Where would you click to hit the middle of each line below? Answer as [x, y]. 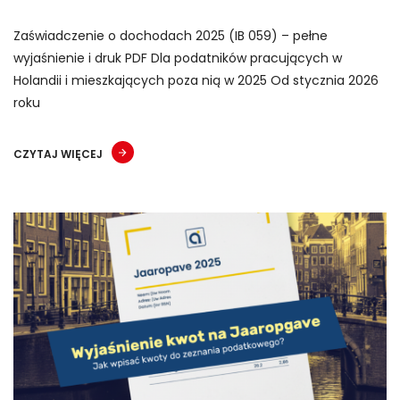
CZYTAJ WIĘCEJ [58, 154]
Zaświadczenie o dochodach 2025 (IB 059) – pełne [171, 35]
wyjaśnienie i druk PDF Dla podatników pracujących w [178, 58]
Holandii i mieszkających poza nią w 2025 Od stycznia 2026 [196, 80]
